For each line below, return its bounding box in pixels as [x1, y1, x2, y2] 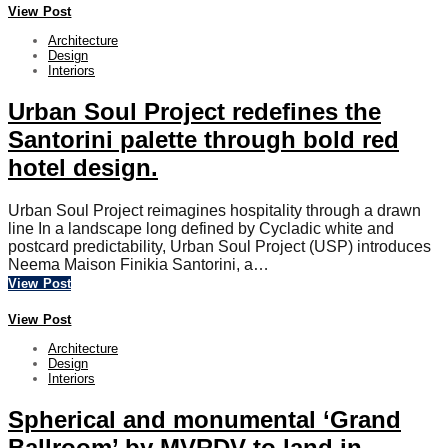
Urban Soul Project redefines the [8, 98, 381, 126]
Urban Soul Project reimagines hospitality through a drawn [8, 202, 421, 220]
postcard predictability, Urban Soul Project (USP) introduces [8, 238, 431, 256]
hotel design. [8, 154, 158, 182]
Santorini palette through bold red [8, 126, 399, 154]
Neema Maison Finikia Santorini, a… [8, 256, 269, 274]
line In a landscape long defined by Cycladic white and [8, 220, 394, 238]
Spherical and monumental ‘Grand [8, 406, 401, 434]
